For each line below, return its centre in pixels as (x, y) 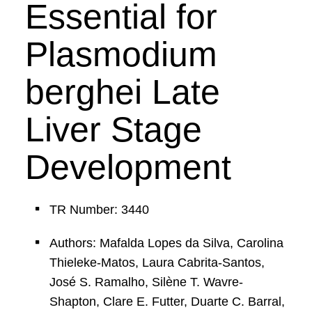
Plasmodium (121, 54)
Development (128, 167)
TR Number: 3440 (99, 210)
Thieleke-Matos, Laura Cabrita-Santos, (157, 263)
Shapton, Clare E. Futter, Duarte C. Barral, (167, 302)
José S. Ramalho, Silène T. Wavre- (146, 282)
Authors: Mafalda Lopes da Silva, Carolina (166, 243)
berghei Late (122, 92)
